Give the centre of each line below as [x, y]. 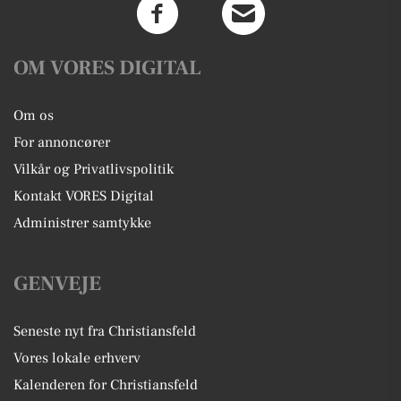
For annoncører [62, 142]
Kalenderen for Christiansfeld [106, 385]
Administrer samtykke [82, 223]
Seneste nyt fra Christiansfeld [105, 331]
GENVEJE [57, 284]
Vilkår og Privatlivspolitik [94, 169]
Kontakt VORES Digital [84, 196]
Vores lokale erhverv [77, 358]
